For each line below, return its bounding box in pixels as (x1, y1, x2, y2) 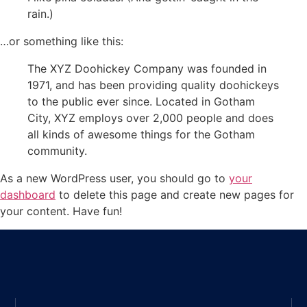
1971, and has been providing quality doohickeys (27, 78, 279, 93)
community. (27, 144, 87, 158)
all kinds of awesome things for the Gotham (27, 127, 255, 142)
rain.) (27, 7, 53, 21)
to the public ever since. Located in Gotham (27, 95, 255, 109)
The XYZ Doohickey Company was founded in (27, 62, 267, 76)
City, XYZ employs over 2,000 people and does (27, 111, 273, 125)
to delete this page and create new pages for (56, 188, 294, 202)
